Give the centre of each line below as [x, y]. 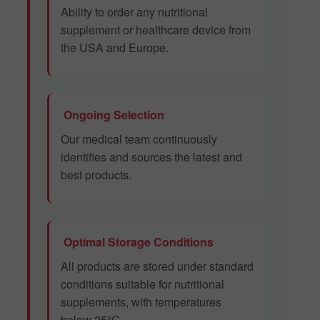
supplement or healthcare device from [156, 29]
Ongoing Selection [112, 114]
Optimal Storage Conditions [137, 241]
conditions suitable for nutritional [142, 284]
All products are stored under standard [157, 266]
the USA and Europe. [115, 47]
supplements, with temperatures [141, 301]
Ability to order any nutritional [134, 11]
